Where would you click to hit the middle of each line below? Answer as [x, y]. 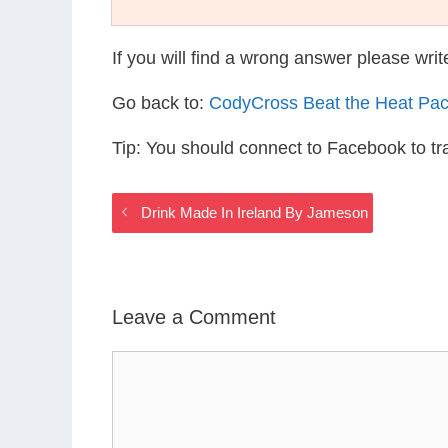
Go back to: [160, 103]
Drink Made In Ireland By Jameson [255, 212]
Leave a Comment [194, 316]
